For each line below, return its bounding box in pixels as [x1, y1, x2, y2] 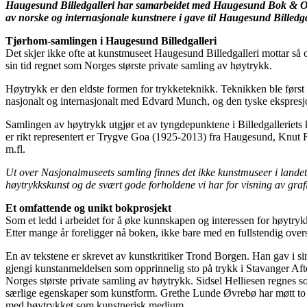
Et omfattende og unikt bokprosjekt [5, 201, 171, 214]
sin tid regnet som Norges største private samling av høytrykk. [5, 59, 272, 71]
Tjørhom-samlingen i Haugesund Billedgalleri [5, 34, 217, 47]
